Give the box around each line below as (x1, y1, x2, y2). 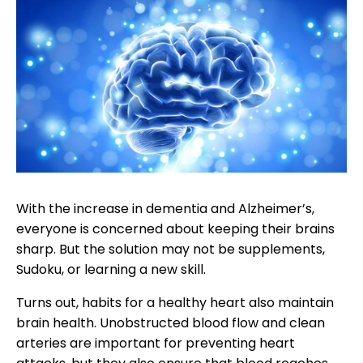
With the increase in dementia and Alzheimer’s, (16, 199, 314, 218)
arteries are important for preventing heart (16, 333, 295, 352)
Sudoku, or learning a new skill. (16, 259, 209, 279)
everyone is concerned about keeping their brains (16, 219, 335, 238)
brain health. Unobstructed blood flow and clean (16, 313, 325, 332)
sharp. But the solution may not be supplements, (16, 239, 325, 258)
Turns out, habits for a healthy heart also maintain (16, 293, 334, 312)
